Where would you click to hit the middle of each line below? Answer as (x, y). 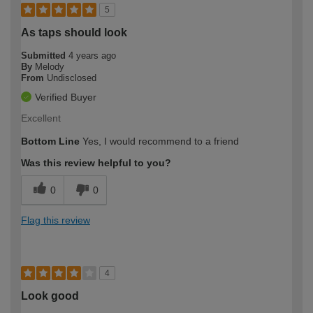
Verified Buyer (66, 97)
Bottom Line (50, 141)
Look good (50, 296)
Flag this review (56, 220)
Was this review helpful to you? (96, 163)
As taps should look (74, 33)
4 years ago (92, 56)
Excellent (41, 118)
